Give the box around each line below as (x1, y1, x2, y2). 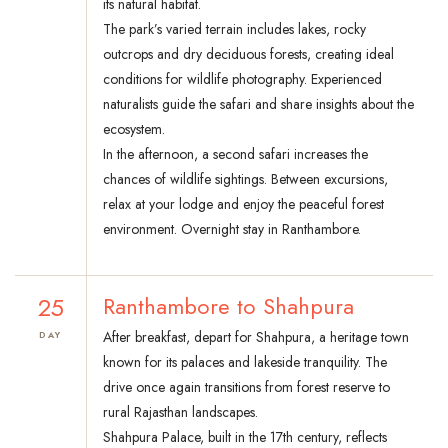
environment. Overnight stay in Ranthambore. (103, 219, 361, 240)
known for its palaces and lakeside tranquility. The (103, 352, 387, 373)
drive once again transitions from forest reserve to (103, 377, 390, 398)
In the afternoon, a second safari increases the (103, 144, 368, 165)
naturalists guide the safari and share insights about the (103, 94, 414, 115)
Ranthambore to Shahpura (103, 290, 354, 323)
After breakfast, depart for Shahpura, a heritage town (103, 327, 409, 348)
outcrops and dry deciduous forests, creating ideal (103, 44, 394, 65)
